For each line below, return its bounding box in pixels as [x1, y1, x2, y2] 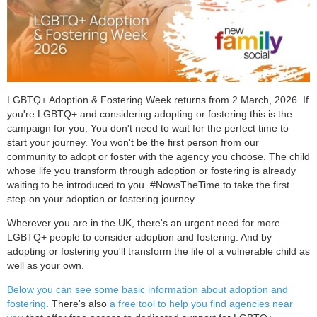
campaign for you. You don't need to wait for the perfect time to [7, 122, 289, 134]
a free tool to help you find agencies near [110, 298, 293, 310]
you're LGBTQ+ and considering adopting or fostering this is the [7, 108, 292, 120]
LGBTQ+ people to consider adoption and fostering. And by [7, 231, 272, 243]
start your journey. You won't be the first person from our [7, 137, 259, 149]
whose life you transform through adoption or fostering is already [7, 165, 296, 177]
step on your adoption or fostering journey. [7, 193, 197, 205]
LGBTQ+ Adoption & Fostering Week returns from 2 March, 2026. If [7, 94, 309, 106]
